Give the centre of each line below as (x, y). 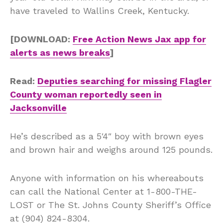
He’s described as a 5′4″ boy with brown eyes (107, 136)
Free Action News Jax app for (139, 39)
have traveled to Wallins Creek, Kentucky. (100, 11)
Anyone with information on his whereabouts (107, 178)
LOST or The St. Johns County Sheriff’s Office (111, 205)
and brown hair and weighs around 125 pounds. (111, 150)
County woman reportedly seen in (86, 94)
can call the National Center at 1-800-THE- (104, 191)
